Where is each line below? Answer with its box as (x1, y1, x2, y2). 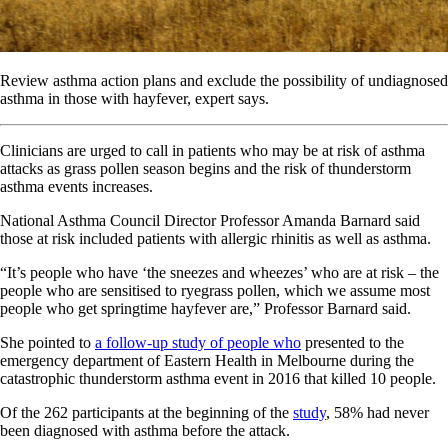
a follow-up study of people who (95, 333, 301, 351)
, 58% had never (326, 403, 429, 421)
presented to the (301, 333, 404, 351)
